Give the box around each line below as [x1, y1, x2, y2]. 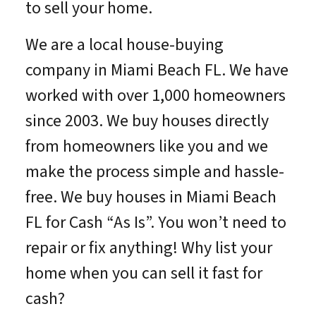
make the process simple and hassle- [25, 159, 284, 185]
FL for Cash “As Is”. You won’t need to [25, 210, 286, 236]
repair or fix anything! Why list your [25, 236, 272, 261]
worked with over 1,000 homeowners [25, 83, 286, 109]
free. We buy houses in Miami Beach [25, 185, 276, 210]
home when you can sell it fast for [25, 261, 262, 286]
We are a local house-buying [25, 32, 224, 58]
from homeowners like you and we [25, 134, 268, 159]
